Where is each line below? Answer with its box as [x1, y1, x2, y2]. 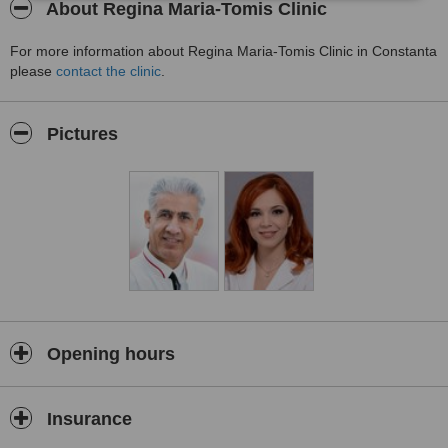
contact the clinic [56, 63, 161, 79]
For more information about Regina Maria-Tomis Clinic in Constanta [10, 43, 437, 59]
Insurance [42, 409, 132, 429]
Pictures [42, 124, 118, 144]
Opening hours [42, 344, 175, 364]
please [10, 63, 56, 79]
